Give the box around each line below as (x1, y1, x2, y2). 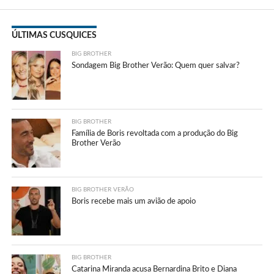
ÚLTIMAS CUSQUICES (11, 30, 97, 40)
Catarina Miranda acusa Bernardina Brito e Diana (72, 265, 237, 273)
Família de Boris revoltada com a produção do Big (72, 129, 239, 137)
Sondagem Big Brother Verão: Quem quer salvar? (72, 61, 240, 69)
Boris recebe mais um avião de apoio (72, 197, 196, 205)
